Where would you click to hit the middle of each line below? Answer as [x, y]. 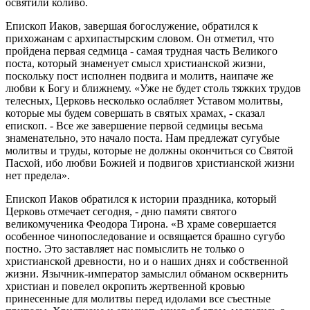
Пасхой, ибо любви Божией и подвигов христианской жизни [150, 163]
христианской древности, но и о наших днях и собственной [147, 261]
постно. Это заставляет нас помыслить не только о [125, 248]
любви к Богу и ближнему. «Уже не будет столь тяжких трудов [153, 88]
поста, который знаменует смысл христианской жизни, [136, 63]
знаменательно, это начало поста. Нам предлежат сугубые [143, 138]
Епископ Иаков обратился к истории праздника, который [141, 199]
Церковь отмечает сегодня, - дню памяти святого [121, 211]
